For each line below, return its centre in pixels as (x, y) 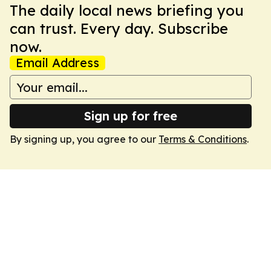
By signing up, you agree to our (84, 139)
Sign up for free (131, 116)
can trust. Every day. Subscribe (119, 28)
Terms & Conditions (203, 139)
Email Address (57, 63)
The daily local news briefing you (127, 10)
